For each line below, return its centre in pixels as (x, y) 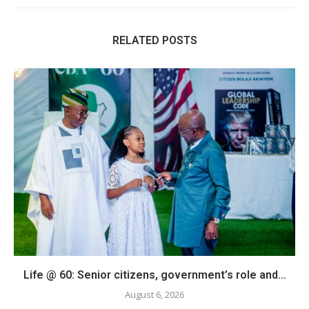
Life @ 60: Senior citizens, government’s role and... (154, 275)
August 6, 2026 (154, 295)
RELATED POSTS (154, 40)
